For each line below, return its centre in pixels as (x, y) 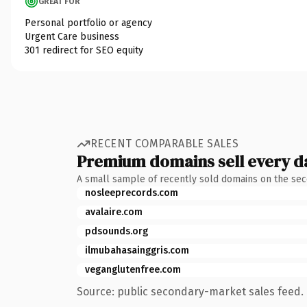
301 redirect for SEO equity (84, 50)
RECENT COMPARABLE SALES (165, 144)
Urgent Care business (72, 36)
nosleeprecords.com (132, 193)
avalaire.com (114, 212)
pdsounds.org (116, 231)
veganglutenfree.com (133, 269)
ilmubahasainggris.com (137, 250)
